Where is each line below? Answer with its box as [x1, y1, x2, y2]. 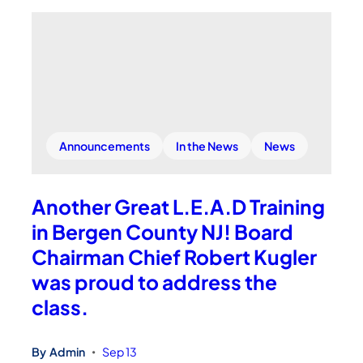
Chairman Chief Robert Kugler [32, 244, 318, 270]
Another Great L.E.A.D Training [32, 194, 326, 220]
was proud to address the [32, 269, 278, 295]
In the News [176, 139, 239, 154]
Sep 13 [102, 344, 138, 359]
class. [32, 294, 89, 320]
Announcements [59, 139, 151, 154]
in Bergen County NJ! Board [32, 219, 294, 245]
